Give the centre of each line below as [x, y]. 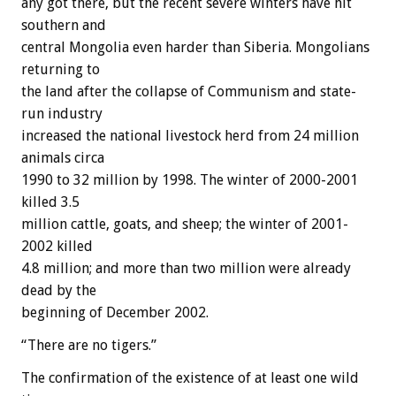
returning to [61, 70]
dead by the [59, 291]
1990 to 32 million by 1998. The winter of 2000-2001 [190, 180]
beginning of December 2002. [115, 313]
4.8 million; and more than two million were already [186, 269]
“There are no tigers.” [89, 346]
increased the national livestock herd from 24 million [190, 136]
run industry [62, 114]
